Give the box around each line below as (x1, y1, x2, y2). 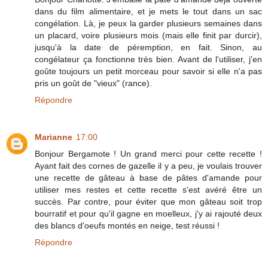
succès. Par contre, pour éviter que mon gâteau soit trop (35, 197, 262, 207)
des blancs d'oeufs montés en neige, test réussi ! (35, 221, 220, 231)
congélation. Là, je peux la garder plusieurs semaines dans (35, 19, 262, 29)
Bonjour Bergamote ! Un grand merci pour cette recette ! (35, 149, 262, 159)
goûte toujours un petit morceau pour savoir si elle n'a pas (35, 66, 262, 77)
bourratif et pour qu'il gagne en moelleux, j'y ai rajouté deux (35, 209, 262, 219)
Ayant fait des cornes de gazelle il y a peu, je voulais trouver (35, 161, 262, 171)
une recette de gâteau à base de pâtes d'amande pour (35, 173, 262, 183)
